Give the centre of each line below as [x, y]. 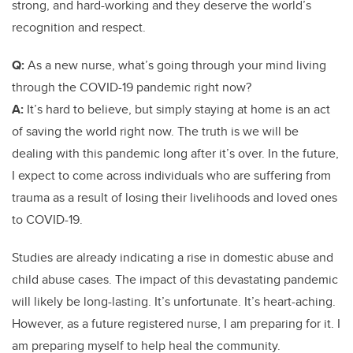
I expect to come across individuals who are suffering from [171, 175]
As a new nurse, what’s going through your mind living [177, 65]
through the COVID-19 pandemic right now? [132, 87]
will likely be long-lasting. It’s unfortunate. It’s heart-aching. [174, 301]
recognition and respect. [79, 27]
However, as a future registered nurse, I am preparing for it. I [176, 323]
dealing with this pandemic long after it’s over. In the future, [175, 153]
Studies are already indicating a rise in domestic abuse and [173, 257]
